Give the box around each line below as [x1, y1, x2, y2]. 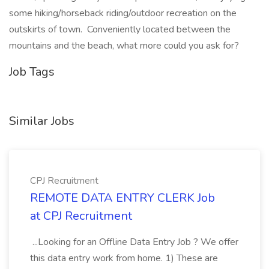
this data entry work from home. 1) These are [30, 252, 218, 265]
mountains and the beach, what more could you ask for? [9, 39, 239, 52]
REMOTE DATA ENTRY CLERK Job [30, 190, 215, 206]
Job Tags [9, 64, 55, 80]
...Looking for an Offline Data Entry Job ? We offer [30, 235, 238, 249]
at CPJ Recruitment [30, 208, 132, 224]
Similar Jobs [9, 113, 74, 129]
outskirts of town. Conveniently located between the [9, 23, 231, 36]
